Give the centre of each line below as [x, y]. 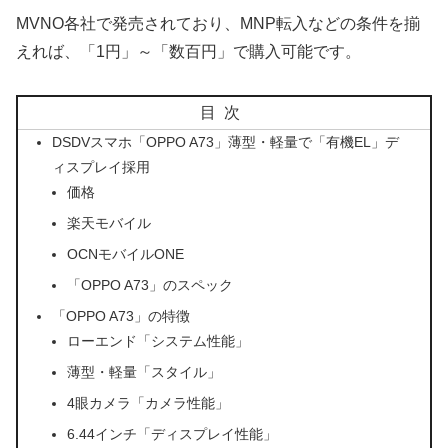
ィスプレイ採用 [101, 166]
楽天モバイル [108, 222]
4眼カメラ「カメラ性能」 [147, 402]
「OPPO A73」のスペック [149, 284]
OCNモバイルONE [125, 253]
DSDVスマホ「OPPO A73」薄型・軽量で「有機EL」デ [226, 141]
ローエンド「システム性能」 [157, 340]
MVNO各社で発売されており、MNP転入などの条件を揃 [218, 23]
